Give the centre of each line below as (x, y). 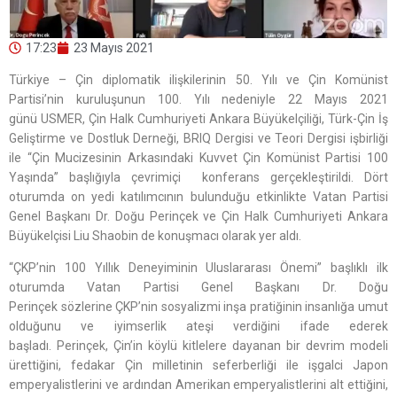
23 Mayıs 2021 (114, 48)
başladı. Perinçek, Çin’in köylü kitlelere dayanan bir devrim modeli (198, 346)
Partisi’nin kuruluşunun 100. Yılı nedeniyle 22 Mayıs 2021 (198, 100)
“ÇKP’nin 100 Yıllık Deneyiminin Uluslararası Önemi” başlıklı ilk (198, 268)
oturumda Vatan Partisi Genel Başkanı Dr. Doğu (198, 288)
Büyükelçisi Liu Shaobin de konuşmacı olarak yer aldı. (158, 236)
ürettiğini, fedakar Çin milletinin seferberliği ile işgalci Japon (198, 366)
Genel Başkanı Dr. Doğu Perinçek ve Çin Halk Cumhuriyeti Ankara (198, 217)
